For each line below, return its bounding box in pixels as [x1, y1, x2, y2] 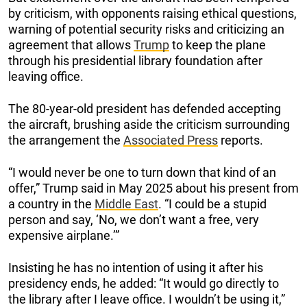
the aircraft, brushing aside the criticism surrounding [8, 116, 290, 132]
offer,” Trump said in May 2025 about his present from [8, 180, 299, 195]
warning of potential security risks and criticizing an [8, 21, 284, 36]
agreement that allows [8, 37, 134, 52]
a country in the [8, 196, 95, 211]
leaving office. [8, 69, 84, 84]
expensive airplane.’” [8, 228, 119, 243]
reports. [218, 132, 263, 147]
